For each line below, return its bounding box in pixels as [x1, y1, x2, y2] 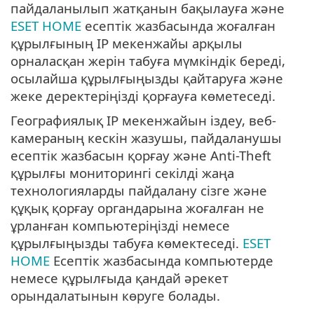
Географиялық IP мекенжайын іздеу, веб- [11, 111, 276, 130]
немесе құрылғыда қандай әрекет [11, 269, 228, 287]
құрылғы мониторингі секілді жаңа [11, 164, 234, 182]
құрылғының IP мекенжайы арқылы [11, 34, 243, 53]
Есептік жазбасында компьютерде [50, 252, 273, 270]
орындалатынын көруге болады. [11, 287, 220, 305]
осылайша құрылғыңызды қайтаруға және [11, 69, 283, 88]
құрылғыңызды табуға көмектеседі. [11, 234, 243, 252]
